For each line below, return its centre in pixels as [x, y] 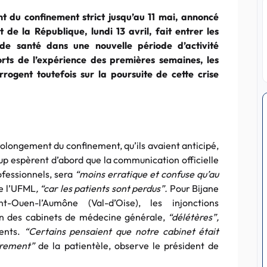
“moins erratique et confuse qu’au [147, 174]
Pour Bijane [194, 188]
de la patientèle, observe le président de [127, 246]
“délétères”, [192, 217]
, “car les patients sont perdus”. [103, 188]
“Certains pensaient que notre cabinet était [122, 231]
